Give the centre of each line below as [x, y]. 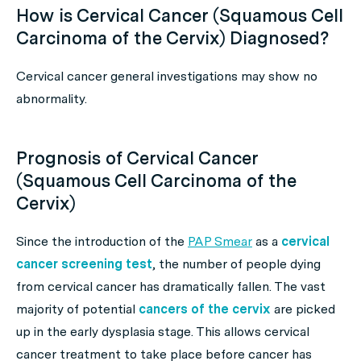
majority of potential [77, 309]
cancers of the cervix [205, 309]
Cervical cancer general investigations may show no [167, 76]
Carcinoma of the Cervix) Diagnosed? [172, 38]
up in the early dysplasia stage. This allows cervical [163, 332]
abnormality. [52, 99]
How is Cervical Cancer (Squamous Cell [180, 15]
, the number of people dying [237, 264]
